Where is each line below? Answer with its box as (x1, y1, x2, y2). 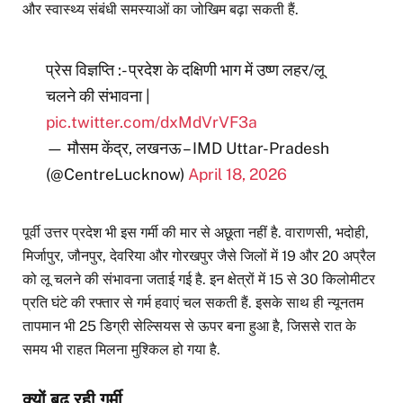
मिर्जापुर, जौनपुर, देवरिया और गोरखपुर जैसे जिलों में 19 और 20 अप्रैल (22, 246, 376, 264)
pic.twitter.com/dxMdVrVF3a (46, 112, 258, 131)
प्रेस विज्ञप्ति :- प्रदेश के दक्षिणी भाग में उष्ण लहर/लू (46, 59, 326, 79)
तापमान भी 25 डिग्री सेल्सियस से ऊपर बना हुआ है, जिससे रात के (22, 317, 356, 335)
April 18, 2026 (188, 164, 288, 184)
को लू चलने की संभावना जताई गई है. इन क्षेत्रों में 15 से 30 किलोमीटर (22, 270, 375, 288)
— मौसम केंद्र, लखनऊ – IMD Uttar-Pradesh (46, 138, 330, 157)
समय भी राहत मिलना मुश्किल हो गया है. (22, 340, 220, 358)
